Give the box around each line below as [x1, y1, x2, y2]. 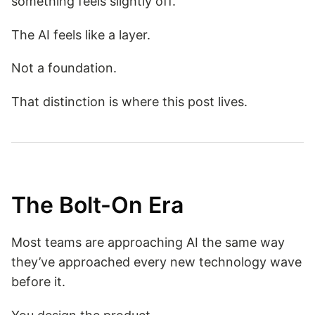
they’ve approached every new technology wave [11, 255, 302, 270]
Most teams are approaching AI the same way [11, 235, 285, 250]
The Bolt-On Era [11, 191, 184, 219]
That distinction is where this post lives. [11, 94, 247, 110]
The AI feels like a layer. [11, 27, 150, 42]
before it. [11, 274, 65, 290]
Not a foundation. [11, 60, 117, 76]
